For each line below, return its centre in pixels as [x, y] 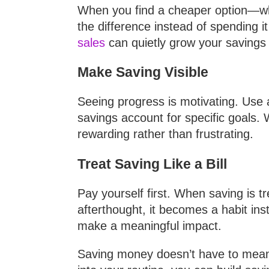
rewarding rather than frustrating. [165, 134]
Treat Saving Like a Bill [152, 164]
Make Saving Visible [143, 72]
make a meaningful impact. [150, 225]
